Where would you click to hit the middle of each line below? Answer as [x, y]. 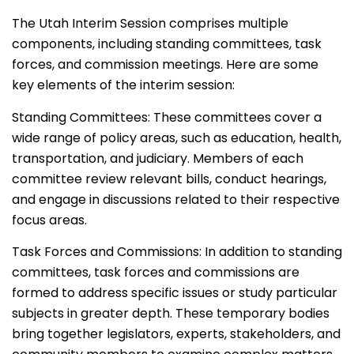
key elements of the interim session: [123, 85]
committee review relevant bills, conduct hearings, [169, 179]
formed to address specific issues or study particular [175, 293]
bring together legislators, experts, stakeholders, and [176, 334]
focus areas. [49, 220]
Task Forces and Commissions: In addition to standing [177, 252]
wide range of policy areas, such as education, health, [177, 137]
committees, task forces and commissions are [156, 273]
